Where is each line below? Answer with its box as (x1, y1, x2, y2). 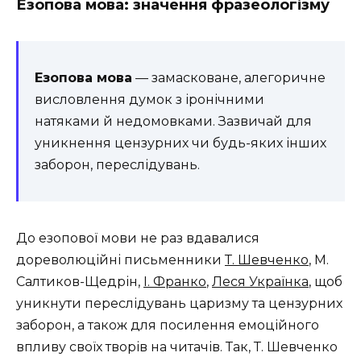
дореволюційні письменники (16, 252, 225, 268)
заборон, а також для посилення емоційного (16, 317, 319, 333)
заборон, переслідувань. (35, 157, 200, 172)
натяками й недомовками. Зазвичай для (35, 114, 312, 129)
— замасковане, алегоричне (132, 70, 326, 85)
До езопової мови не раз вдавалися (16, 230, 259, 246)
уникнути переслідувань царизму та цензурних (16, 296, 342, 311)
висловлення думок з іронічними (35, 92, 264, 107)
